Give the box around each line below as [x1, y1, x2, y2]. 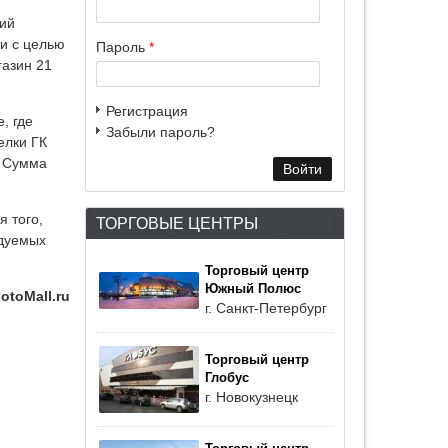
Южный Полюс [205, 282, 301, 296]
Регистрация [106, 103, 188, 119]
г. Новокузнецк [205, 389, 298, 405]
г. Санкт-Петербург [205, 300, 327, 316]
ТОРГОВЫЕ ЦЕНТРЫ [96, 214, 258, 232]
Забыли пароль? [106, 124, 215, 140]
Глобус [205, 371, 249, 385]
